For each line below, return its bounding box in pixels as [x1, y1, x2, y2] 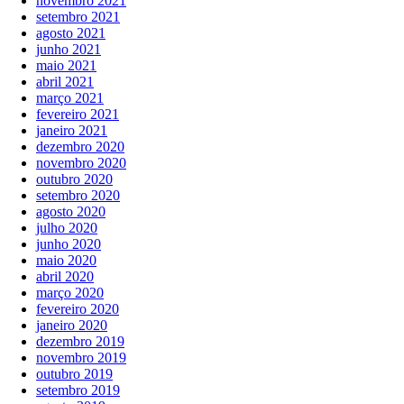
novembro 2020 [36, 155, 126, 171]
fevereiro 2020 [36, 301, 119, 317]
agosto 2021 [36, 25, 106, 41]
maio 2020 [36, 252, 96, 269]
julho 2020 [36, 220, 97, 236]
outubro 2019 [36, 366, 113, 382]
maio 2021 [36, 58, 96, 74]
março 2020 [36, 285, 104, 301]
